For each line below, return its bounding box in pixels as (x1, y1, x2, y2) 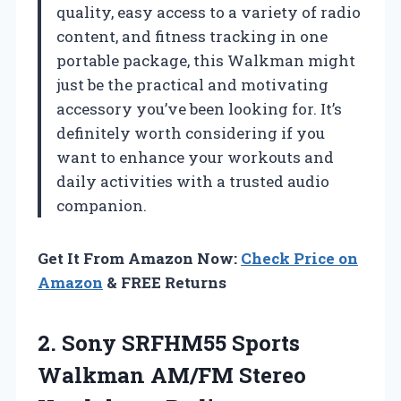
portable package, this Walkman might (56, 50, 355, 72)
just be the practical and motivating (56, 74, 328, 96)
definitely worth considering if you (56, 123, 325, 144)
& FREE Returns (103, 272, 226, 294)
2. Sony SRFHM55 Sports (38, 328, 300, 358)
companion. (56, 195, 147, 217)
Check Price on (241, 248, 358, 269)
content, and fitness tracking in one (56, 26, 328, 47)
